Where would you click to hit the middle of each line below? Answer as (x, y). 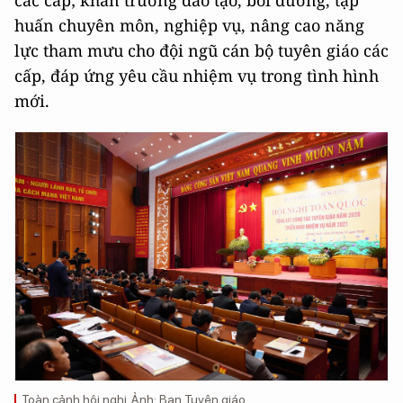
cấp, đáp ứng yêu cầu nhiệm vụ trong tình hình (197, 76)
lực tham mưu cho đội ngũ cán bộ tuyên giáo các (201, 51)
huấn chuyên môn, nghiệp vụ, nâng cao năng (189, 26)
